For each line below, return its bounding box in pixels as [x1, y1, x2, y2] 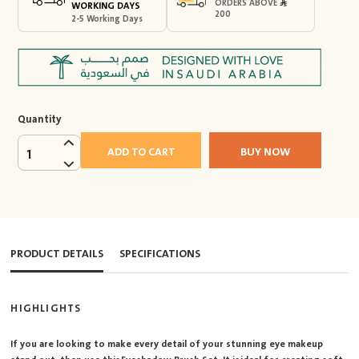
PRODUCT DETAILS [10, 244, 104, 263]
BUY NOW [240, 143, 290, 162]
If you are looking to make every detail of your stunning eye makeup [10, 336, 324, 353]
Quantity [18, 111, 63, 129]
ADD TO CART [107, 143, 175, 162]
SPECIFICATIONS [119, 244, 201, 263]
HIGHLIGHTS [10, 300, 82, 318]
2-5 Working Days [71, 11, 143, 27]
